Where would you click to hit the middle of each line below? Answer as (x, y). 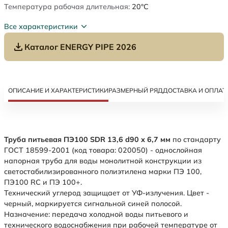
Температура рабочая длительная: (67, 7)
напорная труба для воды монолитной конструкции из (103, 161)
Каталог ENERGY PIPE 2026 (80, 47)
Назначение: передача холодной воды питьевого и (96, 215)
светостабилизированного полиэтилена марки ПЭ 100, (103, 172)
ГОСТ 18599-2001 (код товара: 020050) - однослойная (103, 150)
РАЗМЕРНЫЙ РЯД (136, 91)
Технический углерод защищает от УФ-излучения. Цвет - (107, 193)
